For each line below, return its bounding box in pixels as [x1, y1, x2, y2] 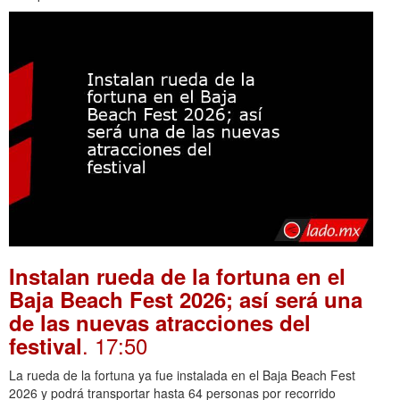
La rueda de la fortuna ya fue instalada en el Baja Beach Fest [9, 365, 355, 384]
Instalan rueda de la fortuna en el [9, 260, 346, 291]
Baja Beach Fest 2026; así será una [9, 283, 362, 314]
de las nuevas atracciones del [9, 306, 311, 337]
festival [9, 329, 82, 361]
